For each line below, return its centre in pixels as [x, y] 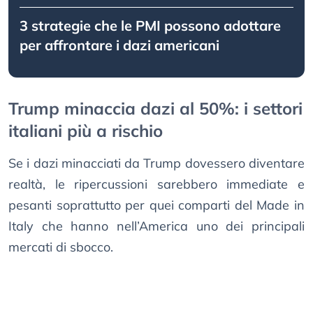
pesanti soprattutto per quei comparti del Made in [156, 205]
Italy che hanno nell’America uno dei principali [156, 226]
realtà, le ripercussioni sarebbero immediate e [156, 184]
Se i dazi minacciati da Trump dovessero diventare [156, 163]
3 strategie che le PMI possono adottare [150, 26]
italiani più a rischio [86, 131]
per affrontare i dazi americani [119, 45]
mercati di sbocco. [61, 247]
